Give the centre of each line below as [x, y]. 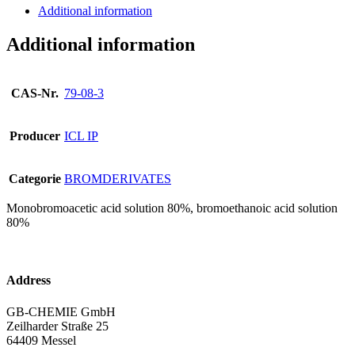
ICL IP [81, 136]
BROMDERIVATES [118, 179]
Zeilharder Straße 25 [57, 326]
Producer [35, 136]
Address [29, 281]
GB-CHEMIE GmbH [61, 311]
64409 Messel [41, 340]
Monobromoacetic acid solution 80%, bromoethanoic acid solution [172, 208]
